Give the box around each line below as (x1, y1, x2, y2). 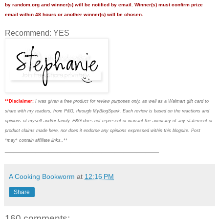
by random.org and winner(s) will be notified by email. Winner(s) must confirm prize (5, 2, 203, 8)
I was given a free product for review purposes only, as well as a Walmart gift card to (35, 99, 209, 104)
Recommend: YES (5, 29, 69, 38)
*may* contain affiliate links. (5, 138, 62, 143)
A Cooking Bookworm (9, 173, 75, 181)
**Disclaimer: (5, 99, 34, 104)
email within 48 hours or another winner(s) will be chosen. (5, 12, 143, 18)
